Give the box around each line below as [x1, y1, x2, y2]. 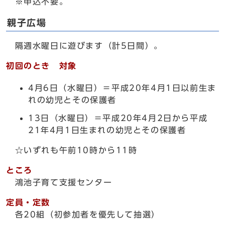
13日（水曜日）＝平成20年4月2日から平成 [28, 114, 208, 122]
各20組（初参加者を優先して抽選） [6, 210, 160, 218]
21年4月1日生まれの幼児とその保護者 [28, 126, 186, 134]
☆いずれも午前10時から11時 [6, 146, 138, 154]
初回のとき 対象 [6, 62, 77, 70]
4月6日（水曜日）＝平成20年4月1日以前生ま [28, 84, 216, 92]
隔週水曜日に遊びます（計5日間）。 [6, 42, 163, 50]
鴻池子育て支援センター [6, 178, 113, 186]
